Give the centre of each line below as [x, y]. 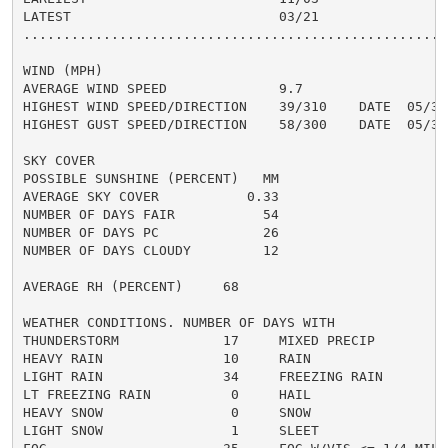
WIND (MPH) [62, 70]
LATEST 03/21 [170, 16]
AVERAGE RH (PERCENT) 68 [130, 286]
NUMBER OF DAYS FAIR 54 [150, 214]
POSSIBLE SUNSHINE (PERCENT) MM [150, 178]
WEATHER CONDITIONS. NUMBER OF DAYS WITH [178, 322]
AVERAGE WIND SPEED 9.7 [162, 88]
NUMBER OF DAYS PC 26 [150, 232]
